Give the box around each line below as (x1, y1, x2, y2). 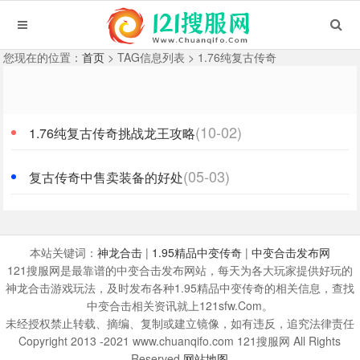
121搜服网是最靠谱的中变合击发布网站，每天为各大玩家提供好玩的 (6, 262, 353, 278)
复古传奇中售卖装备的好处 (29, 168, 184, 186)
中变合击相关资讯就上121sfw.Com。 (86, 297, 273, 313)
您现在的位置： (3, 49, 83, 65)
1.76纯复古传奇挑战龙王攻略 (29, 124, 196, 142)
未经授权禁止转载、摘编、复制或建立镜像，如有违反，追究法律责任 (5, 315, 354, 331)
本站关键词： (29, 244, 97, 260)
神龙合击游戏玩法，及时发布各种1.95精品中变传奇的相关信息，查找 (5, 280, 354, 296)
